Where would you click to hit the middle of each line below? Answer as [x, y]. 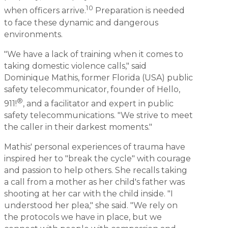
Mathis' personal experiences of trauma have [95, 147]
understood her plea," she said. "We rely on [91, 205]
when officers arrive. [45, 11]
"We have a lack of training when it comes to [94, 54]
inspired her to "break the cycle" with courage [97, 158]
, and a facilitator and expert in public [98, 103]
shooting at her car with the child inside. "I [89, 193]
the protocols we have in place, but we [83, 217]
